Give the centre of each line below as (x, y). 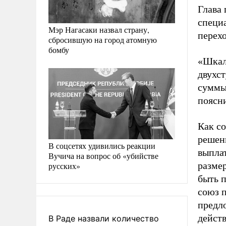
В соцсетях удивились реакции (102, 146)
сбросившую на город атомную (103, 39)
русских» (64, 166)
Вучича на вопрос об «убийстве (103, 156)
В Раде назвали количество (104, 218)
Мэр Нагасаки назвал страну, (99, 29)
